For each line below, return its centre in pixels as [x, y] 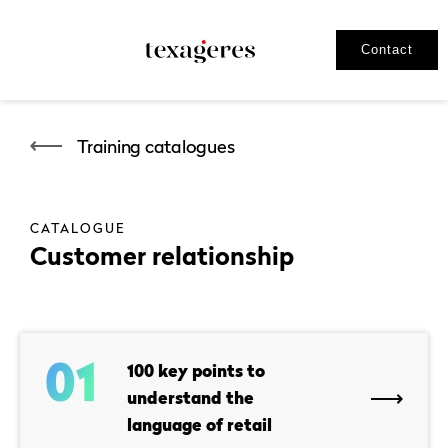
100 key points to [196, 371]
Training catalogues [156, 146]
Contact [387, 49]
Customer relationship [162, 256]
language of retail [199, 425]
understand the [190, 398]
